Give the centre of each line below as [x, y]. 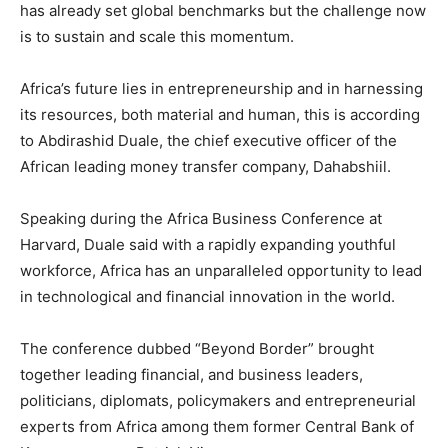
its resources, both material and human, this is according [220, 114]
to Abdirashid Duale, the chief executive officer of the [208, 140]
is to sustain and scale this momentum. [157, 36]
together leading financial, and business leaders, [191, 374]
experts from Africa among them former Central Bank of [217, 426]
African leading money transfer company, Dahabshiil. [205, 166]
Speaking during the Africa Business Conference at [201, 218]
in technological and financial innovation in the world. [207, 296]
